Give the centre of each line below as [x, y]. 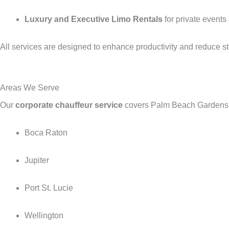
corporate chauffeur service [69, 105]
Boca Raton [46, 132]
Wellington [44, 215]
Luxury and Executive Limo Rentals [94, 19]
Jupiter [37, 160]
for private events [194, 19]
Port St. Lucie [49, 188]
